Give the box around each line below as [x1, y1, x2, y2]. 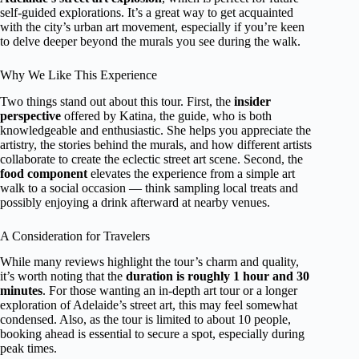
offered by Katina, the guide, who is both [61, 108, 272, 123]
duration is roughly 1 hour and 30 [126, 269, 309, 284]
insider [234, 94, 271, 108]
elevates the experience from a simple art [87, 166, 295, 180]
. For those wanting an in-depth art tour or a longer [42, 284, 297, 298]
